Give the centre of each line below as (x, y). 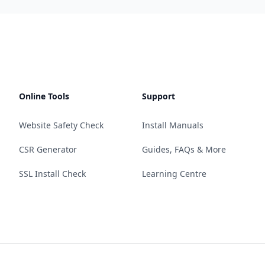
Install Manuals (173, 125)
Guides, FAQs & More (184, 149)
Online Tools (44, 96)
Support (159, 96)
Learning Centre (174, 173)
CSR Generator (48, 149)
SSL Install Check (52, 173)
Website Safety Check (61, 125)
